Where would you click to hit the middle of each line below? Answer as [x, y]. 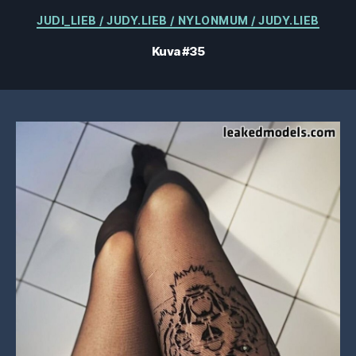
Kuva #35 [178, 51]
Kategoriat [211, 17]
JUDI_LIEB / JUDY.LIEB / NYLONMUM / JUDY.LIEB [178, 20]
